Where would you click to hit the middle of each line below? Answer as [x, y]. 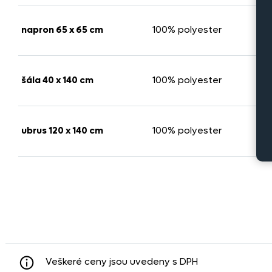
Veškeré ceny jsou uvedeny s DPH [122, 262]
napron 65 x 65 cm [62, 30]
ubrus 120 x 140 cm [62, 131]
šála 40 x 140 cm [57, 80]
